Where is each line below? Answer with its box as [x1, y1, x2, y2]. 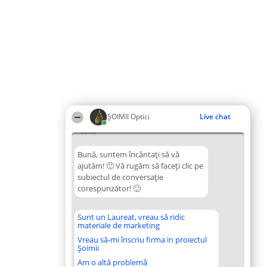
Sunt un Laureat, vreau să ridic [77, 212, 185, 222]
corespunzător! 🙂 [77, 183, 141, 194]
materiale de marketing [77, 220, 160, 231]
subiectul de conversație [77, 172, 163, 182]
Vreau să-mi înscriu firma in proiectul [77, 234, 207, 245]
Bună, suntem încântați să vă [77, 149, 179, 160]
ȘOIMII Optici [107, 111, 150, 122]
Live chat [200, 111, 231, 122]
